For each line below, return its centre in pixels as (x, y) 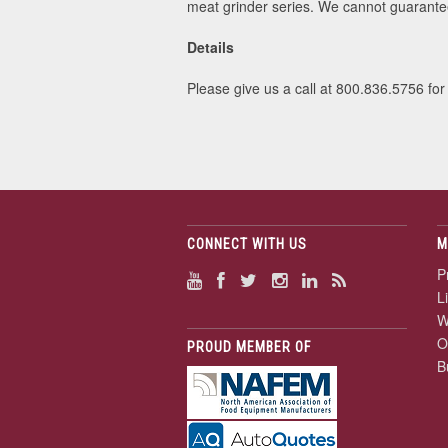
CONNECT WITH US (247, 244)
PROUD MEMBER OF (249, 347)
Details (210, 47)
